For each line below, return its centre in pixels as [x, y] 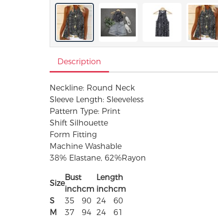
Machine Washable [86, 146]
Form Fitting [73, 135]
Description [79, 62]
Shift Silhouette [79, 123]
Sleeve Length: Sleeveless [97, 100]
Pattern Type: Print [85, 111]
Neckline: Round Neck [92, 88]
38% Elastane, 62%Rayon [98, 158]
